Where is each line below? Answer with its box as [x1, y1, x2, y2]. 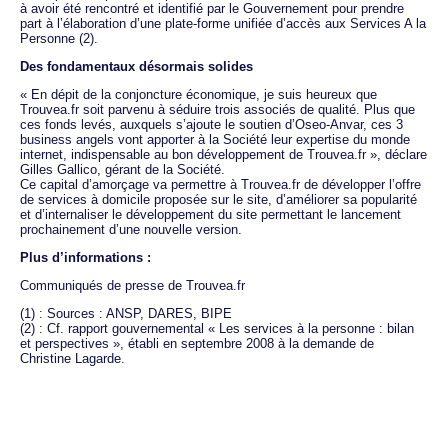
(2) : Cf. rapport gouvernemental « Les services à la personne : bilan [20, 320, 414, 336]
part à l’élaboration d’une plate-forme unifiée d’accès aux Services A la [20, 15, 426, 31]
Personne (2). [20, 30, 98, 46]
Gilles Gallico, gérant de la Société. [20, 161, 225, 177]
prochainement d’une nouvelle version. [20, 221, 242, 237]
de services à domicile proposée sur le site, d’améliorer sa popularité [20, 191, 417, 207]
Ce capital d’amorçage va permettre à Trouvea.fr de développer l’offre [20, 176, 421, 192]
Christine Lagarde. [20, 350, 125, 366]
